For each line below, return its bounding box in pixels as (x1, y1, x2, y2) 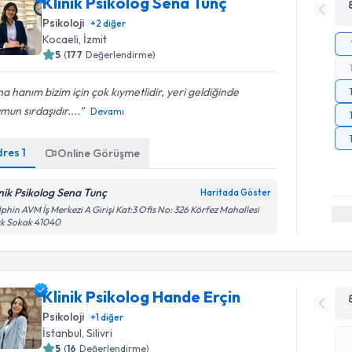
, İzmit (79, 32, 108, 46)
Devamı (90, 105, 125, 117)
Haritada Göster (200, 187, 272, 198)
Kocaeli (42, 32, 79, 46)
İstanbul (42, 326, 82, 340)
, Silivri (82, 326, 113, 340)
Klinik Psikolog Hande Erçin (42, 287, 241, 306)
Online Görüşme (57, 146, 141, 160)
